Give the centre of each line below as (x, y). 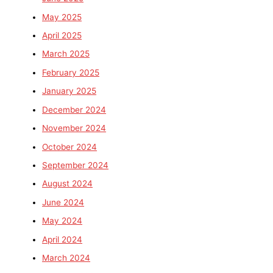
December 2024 (74, 109)
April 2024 (62, 239)
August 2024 (68, 184)
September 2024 (76, 165)
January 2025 (69, 91)
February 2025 (71, 72)
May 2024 (62, 221)
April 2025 (62, 36)
